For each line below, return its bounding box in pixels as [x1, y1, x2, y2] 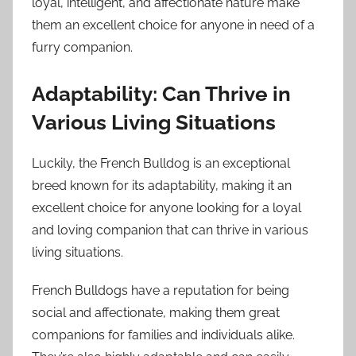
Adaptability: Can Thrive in [32, 82, 291, 106]
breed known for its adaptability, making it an [32, 177, 292, 193]
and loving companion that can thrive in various [32, 222, 308, 238]
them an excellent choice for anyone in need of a [32, 17, 315, 33]
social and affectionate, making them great [32, 304, 280, 320]
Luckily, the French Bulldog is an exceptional [32, 155, 290, 171]
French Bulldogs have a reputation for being [32, 282, 289, 298]
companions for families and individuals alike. [32, 327, 295, 342]
